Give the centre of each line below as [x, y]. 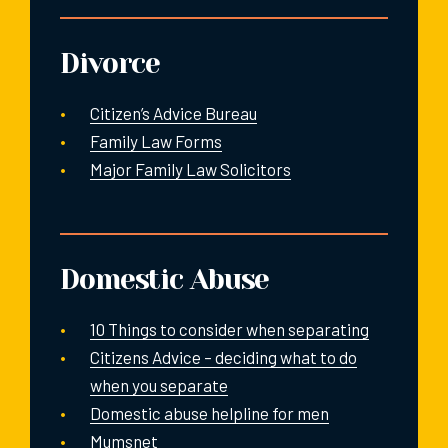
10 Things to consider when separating [229, 328]
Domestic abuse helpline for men [209, 412]
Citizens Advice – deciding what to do [223, 356]
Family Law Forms [156, 140]
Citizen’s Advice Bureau [173, 112]
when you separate [159, 384]
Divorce [110, 63]
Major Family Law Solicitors [190, 168]
